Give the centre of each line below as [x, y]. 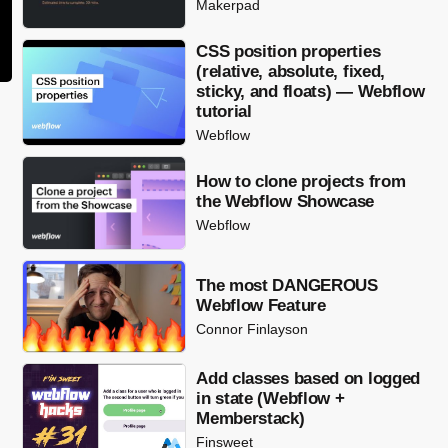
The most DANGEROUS [287, 285]
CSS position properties [288, 52]
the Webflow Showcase [285, 202]
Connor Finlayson [252, 328]
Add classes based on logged [308, 379]
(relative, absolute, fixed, [291, 72]
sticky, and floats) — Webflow [310, 92]
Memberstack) [250, 419]
